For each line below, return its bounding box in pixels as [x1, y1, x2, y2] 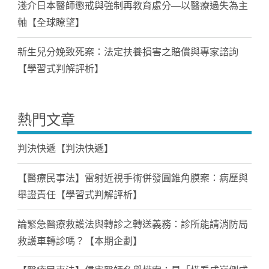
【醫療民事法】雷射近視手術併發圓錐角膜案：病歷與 [17, 173, 248, 184]
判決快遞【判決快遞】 [17, 144, 113, 154]
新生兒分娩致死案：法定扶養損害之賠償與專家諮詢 [17, 47, 238, 58]
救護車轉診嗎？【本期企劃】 [17, 236, 142, 247]
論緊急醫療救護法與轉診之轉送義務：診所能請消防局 [17, 219, 248, 230]
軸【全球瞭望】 [17, 17, 85, 28]
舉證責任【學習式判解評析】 [17, 190, 142, 201]
